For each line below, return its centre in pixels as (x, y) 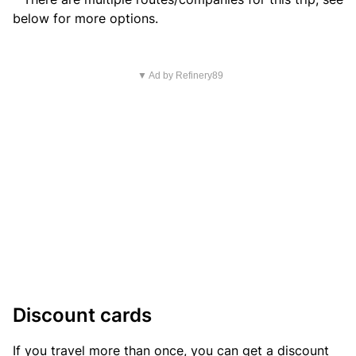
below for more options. (85, 18)
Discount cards (82, 315)
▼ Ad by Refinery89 (180, 75)
